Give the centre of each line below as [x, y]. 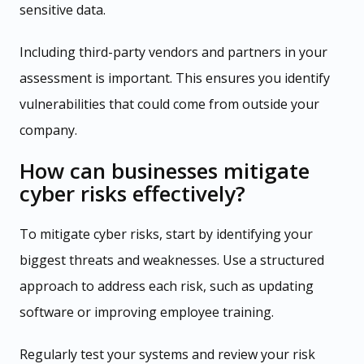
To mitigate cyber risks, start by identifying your [166, 234]
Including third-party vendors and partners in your [173, 52]
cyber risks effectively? [132, 193]
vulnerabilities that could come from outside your [169, 104]
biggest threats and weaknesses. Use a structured [172, 260]
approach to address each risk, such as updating [167, 286]
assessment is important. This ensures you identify [175, 78]
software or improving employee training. [147, 312]
